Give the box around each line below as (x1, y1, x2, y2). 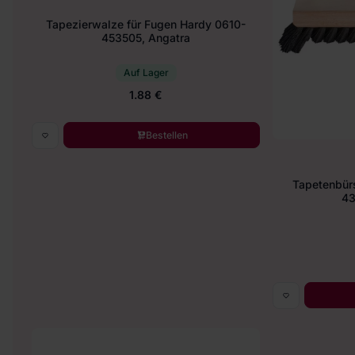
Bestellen (145, 128, 188, 141)
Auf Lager (123, 66, 169, 78)
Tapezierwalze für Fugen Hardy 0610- (46, 17, 246, 32)
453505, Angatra (101, 31, 190, 45)
